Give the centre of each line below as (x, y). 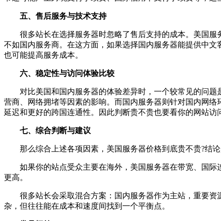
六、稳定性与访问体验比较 (59, 73)
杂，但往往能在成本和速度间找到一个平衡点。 (87, 206)
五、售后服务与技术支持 (55, 16)
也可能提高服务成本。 (43, 55)
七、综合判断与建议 (47, 130)
